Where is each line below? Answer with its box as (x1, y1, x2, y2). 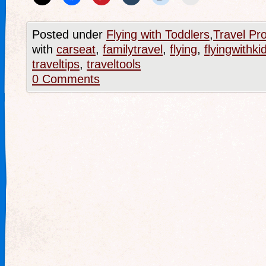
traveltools (87, 58, 141, 71)
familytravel (103, 43, 163, 56)
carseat (56, 43, 96, 56)
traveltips (32, 58, 80, 71)
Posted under (32, 28, 106, 41)
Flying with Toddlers (106, 28, 210, 41)
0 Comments (32, 72, 100, 85)
